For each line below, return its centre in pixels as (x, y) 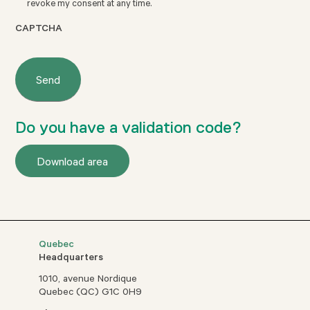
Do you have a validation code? (129, 127)
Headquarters (71, 259)
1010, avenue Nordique (88, 281)
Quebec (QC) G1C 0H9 (91, 294)
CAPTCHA (39, 30)
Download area (73, 164)
